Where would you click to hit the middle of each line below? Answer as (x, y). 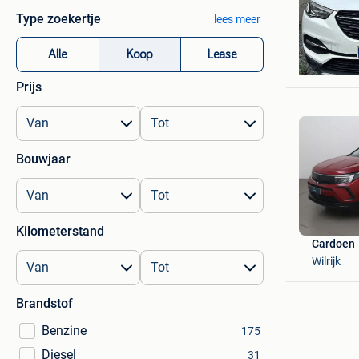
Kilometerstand (60, 231)
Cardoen (333, 243)
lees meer (237, 19)
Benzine (64, 331)
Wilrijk (326, 261)
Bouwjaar (43, 159)
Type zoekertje (58, 19)
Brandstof (44, 303)
